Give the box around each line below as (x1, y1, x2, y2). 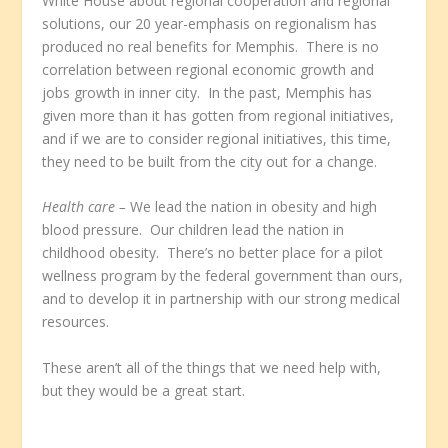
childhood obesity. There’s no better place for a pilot (42, 243, 384, 263)
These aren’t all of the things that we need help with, (42, 357, 382, 377)
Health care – (42, 197, 127, 217)
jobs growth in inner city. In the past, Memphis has (42, 82, 373, 102)
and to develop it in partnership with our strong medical (42, 289, 401, 309)
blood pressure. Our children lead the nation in (42, 220, 345, 240)
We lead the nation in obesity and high (126, 197, 378, 217)
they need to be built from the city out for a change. (42, 151, 378, 171)
